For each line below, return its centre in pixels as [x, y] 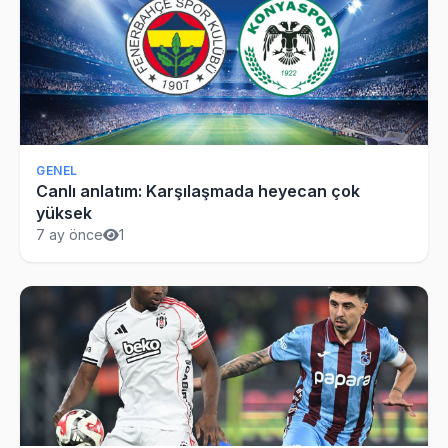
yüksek [64, 212]
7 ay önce [69, 234]
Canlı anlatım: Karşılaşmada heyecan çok [198, 190]
